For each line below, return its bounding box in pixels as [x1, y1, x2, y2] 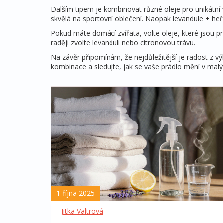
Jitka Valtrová [61, 206, 103, 216]
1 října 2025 [56, 188, 95, 198]
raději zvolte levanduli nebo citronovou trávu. [51, 38, 195, 47]
